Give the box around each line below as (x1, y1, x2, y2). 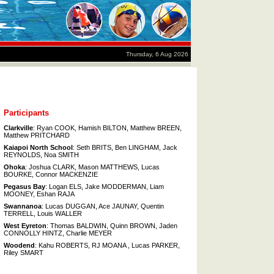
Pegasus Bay (4, 183, 45, 191)
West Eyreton (4, 222, 46, 230)
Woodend (4, 242, 35, 250)
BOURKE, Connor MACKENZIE (4, 171, 98, 179)
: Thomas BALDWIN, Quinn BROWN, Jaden (46, 222, 177, 230)
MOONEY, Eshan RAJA (4, 190, 75, 198)
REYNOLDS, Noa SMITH (4, 151, 79, 159)
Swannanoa (4, 202, 42, 210)
